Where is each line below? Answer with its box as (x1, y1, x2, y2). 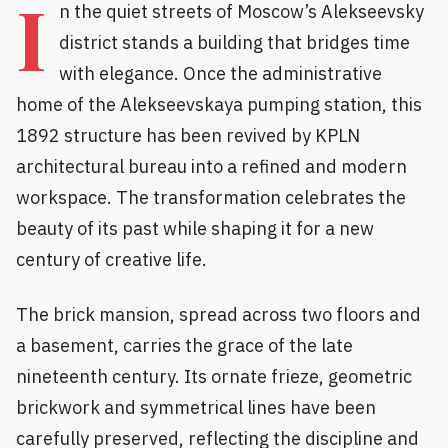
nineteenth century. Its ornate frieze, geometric (16, 364, 412, 388)
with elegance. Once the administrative (59, 61, 382, 85)
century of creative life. (16, 247, 207, 271)
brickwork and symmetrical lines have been (16, 395, 376, 419)
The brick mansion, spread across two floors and (16, 302, 421, 326)
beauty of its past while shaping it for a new (16, 216, 374, 240)
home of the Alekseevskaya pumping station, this (16, 92, 422, 116)
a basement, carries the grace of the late (16, 333, 353, 357)
